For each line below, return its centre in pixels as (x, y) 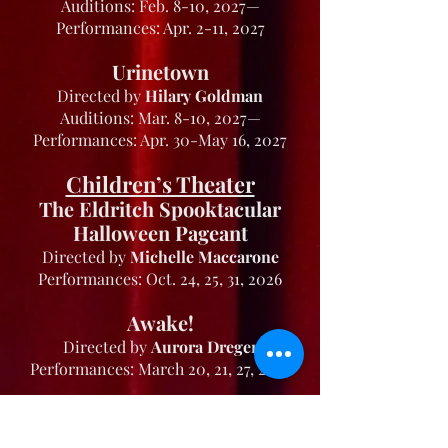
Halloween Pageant (160, 232)
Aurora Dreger (204, 346)
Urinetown (160, 71)
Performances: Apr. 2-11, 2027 (160, 27)
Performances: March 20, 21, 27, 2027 (160, 368)
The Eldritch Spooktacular (160, 208)
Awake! (160, 322)
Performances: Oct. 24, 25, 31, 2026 (160, 278)
